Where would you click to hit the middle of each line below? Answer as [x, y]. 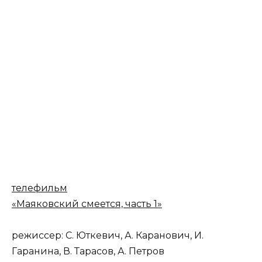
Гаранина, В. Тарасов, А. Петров [88, 251]
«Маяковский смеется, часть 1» [87, 204]
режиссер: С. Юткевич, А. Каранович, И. [108, 236]
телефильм [39, 188]
